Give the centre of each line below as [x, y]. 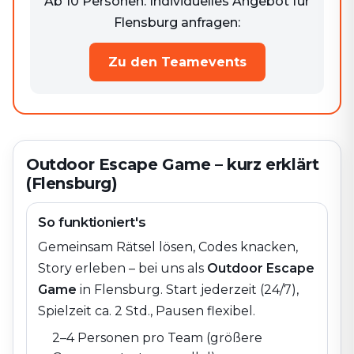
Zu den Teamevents [177, 62]
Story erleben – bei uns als [121, 268]
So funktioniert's [92, 222]
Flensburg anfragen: [177, 23]
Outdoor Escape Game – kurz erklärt [173, 164]
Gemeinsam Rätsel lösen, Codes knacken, [168, 247]
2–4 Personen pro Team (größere [157, 338]
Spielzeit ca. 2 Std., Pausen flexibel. [147, 311]
